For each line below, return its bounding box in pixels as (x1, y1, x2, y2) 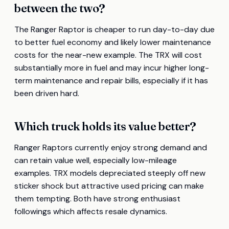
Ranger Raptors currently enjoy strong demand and (14, 142, 207, 153)
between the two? (14, 1, 105, 16)
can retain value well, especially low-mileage (14, 155, 177, 166)
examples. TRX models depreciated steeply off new (14, 168, 205, 179)
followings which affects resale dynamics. (14, 206, 167, 217)
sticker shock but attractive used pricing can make (14, 180, 204, 192)
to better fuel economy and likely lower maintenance (14, 37, 211, 48)
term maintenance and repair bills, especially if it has (14, 75, 208, 86)
